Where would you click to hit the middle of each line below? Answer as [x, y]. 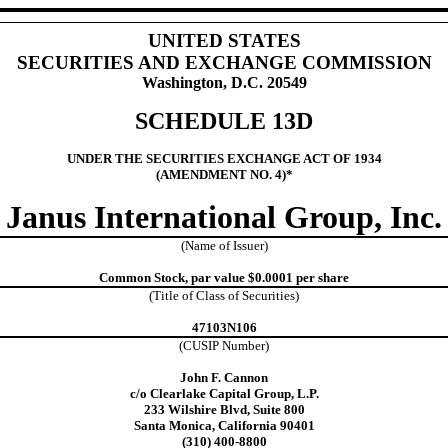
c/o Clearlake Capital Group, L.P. [224, 393]
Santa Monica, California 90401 [224, 425]
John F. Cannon [224, 377]
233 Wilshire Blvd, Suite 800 [224, 409]
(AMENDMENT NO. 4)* [224, 174]
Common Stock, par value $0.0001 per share [224, 277]
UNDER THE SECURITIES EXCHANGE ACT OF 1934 [224, 158]
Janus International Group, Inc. [224, 216]
